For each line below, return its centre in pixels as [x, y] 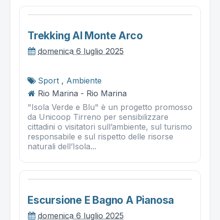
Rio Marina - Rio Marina [82, 93]
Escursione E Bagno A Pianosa [101, 200]
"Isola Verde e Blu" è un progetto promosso [110, 107]
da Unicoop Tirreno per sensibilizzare [98, 117]
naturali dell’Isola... [62, 146]
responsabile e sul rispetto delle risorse [100, 137]
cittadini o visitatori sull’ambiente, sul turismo [110, 127]
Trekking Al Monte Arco [85, 36]
